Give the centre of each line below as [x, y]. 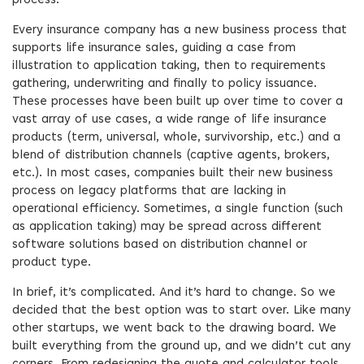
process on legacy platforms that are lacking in [149, 191]
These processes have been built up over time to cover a [178, 102]
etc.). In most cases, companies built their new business [173, 173]
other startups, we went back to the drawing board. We [174, 329]
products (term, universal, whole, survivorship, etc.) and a [176, 138]
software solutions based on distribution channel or [160, 245]
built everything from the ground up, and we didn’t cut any [182, 347]
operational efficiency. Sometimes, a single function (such [178, 209]
